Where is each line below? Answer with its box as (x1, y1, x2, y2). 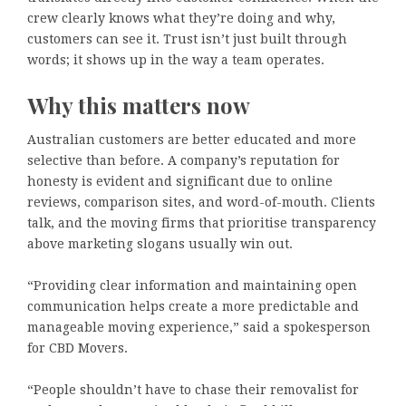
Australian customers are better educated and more (27, 132, 356, 148)
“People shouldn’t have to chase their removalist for (27, 382, 359, 398)
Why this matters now (27, 90, 250, 120)
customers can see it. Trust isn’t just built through (27, 31, 347, 46)
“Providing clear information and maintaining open (27, 278, 357, 294)
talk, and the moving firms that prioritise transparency (27, 216, 376, 231)
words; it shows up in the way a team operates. (27, 52, 324, 67)
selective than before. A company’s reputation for (27, 153, 340, 169)
